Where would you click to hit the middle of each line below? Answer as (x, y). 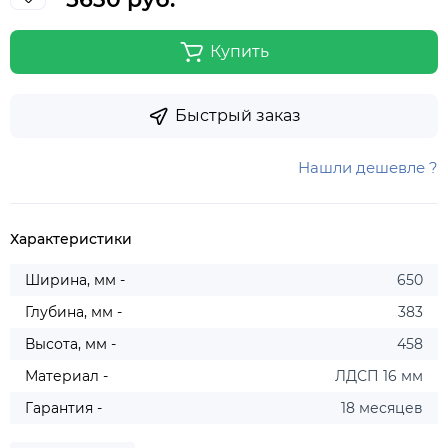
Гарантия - (63, 408)
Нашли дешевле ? (368, 168)
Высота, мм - (70, 344)
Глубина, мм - (73, 312)
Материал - (66, 376)
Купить (239, 52)
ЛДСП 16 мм (379, 376)
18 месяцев (382, 408)
